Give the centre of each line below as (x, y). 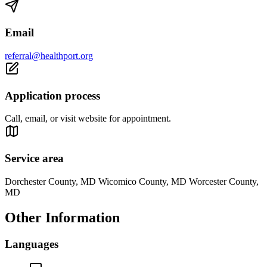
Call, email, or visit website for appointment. (88, 119)
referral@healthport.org (49, 56)
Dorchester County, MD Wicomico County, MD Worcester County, (132, 181)
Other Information (62, 217)
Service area (34, 159)
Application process (52, 95)
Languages (32, 244)
